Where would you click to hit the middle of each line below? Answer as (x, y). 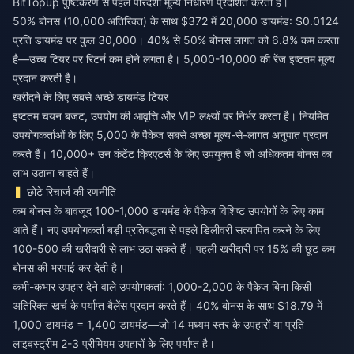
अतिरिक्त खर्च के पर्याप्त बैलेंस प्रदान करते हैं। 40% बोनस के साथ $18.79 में (168, 305)
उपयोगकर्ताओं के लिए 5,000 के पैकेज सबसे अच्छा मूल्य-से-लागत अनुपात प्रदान (170, 134)
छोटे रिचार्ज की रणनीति (72, 191)
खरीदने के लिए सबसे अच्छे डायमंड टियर (90, 96)
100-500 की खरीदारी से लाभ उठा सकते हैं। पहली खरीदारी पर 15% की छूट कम (174, 248)
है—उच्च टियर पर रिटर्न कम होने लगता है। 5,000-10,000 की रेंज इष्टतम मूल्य (174, 58)
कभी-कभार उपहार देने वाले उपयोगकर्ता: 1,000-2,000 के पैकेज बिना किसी (162, 286)
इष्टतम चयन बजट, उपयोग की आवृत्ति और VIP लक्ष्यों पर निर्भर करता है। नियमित (171, 115)
